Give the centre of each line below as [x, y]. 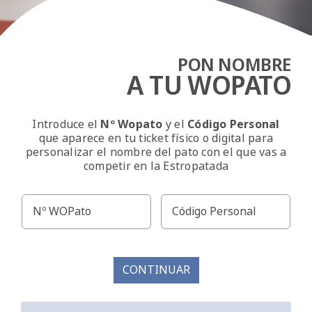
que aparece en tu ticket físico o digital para [156, 138]
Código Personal [234, 124]
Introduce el [67, 124]
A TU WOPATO [209, 85]
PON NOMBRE [234, 64]
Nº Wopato [132, 124]
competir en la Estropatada [156, 166]
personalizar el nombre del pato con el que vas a [156, 152]
